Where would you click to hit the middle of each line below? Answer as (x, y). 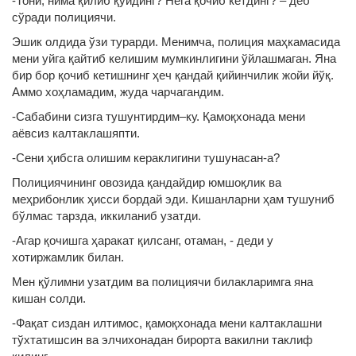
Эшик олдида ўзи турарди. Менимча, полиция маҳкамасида (176, 42)
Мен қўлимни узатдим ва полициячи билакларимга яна (163, 282)
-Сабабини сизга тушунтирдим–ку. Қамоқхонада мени (159, 116)
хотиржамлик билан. (68, 257)
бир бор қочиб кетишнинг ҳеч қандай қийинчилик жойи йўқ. (173, 75)
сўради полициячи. (64, 17)
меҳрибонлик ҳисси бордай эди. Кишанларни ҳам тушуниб (173, 199)
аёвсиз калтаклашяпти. (76, 133)
